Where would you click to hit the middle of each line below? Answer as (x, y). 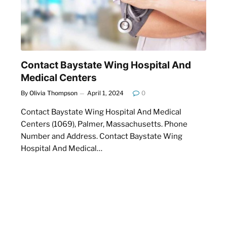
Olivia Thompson (53, 93)
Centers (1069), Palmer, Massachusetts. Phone (104, 124)
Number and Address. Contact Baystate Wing (102, 136)
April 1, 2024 (105, 93)
